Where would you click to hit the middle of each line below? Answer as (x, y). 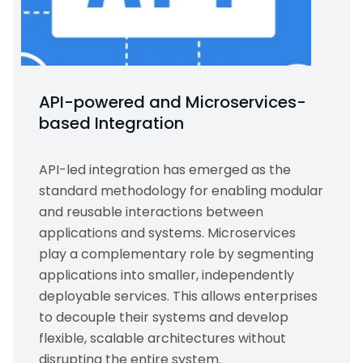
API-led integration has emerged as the (165, 170)
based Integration (111, 123)
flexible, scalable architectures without (162, 338)
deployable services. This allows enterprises (178, 296)
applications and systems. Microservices (167, 233)
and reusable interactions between (151, 212)
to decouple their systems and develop (164, 317)
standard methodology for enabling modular (181, 191)
